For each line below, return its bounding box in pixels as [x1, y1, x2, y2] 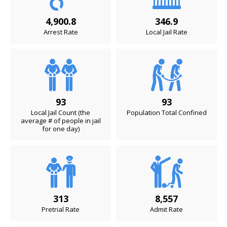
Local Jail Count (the [31, 108, 90, 117]
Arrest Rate [43, 27, 78, 36]
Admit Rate [150, 205, 183, 214]
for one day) [42, 124, 80, 133]
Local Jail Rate [145, 27, 187, 36]
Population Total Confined [126, 108, 207, 117]
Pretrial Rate [42, 205, 80, 214]
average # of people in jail [20, 116, 101, 125]
